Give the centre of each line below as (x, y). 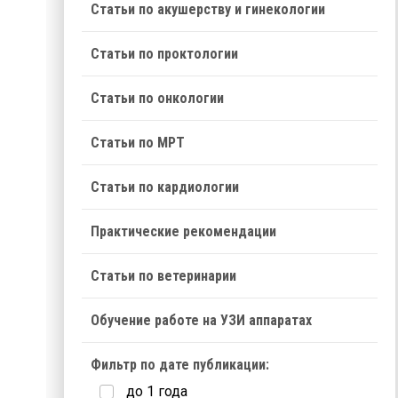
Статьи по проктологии (164, 54)
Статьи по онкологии (157, 98)
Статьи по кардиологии (165, 187)
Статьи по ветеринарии (163, 276)
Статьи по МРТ (138, 143)
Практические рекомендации (183, 231)
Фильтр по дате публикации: (180, 365)
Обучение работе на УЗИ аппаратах (201, 320)
